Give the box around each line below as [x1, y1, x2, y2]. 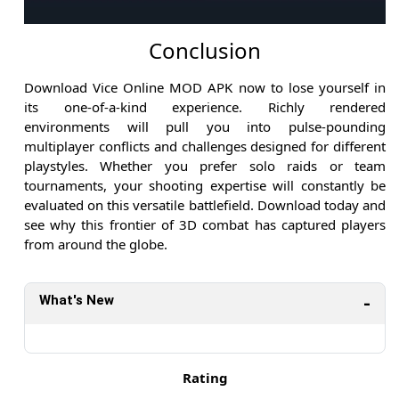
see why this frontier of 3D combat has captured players [24, 215, 386, 233]
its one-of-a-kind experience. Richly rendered [24, 97, 386, 116]
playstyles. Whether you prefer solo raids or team [24, 156, 386, 175]
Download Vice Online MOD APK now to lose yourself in [24, 77, 386, 96]
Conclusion [149, 35, 261, 65]
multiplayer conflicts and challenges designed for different [24, 136, 386, 155]
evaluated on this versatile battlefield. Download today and [24, 195, 386, 214]
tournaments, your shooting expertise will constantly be [24, 175, 386, 194]
